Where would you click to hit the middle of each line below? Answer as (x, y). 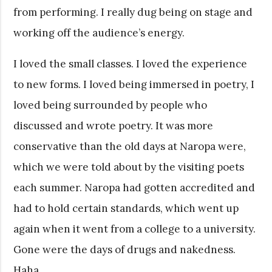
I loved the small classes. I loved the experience (131, 63)
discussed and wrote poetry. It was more (114, 125)
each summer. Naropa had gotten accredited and (134, 187)
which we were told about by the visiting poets (129, 167)
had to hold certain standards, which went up (126, 208)
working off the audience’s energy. (99, 32)
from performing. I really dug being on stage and (133, 12)
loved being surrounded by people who (110, 105)
